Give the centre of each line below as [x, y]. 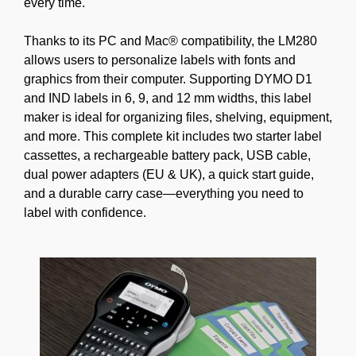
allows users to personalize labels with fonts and [160, 60]
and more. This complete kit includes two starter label [173, 136]
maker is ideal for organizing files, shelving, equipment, [178, 117]
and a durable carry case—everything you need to [164, 193]
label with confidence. [85, 212]
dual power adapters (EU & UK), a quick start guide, [169, 174]
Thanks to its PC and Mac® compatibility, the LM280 [170, 41]
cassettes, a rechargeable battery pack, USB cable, [167, 155]
